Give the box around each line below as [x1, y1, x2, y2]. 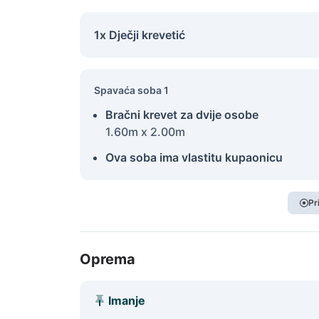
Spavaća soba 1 [94, 84, 169, 96]
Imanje [108, 293, 145, 308]
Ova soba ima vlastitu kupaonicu [105, 150, 283, 164]
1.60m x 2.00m [105, 125, 185, 139]
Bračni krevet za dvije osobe [105, 108, 258, 122]
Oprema [80, 251, 135, 268]
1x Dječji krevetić [94, 28, 185, 42]
